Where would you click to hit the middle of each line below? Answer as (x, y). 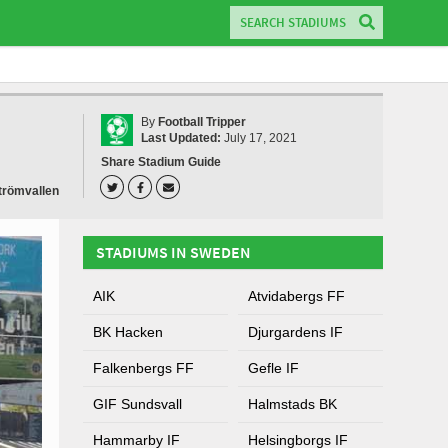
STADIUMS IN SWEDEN (173, 252)
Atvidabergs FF (296, 296)
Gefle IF (273, 368)
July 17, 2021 (259, 138)
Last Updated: (181, 138)
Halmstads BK (292, 404)
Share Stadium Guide (161, 162)
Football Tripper (202, 122)
